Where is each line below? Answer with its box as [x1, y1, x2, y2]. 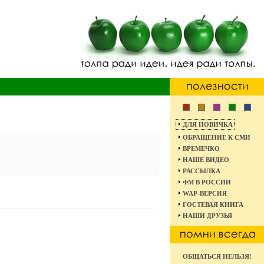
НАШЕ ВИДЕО [183, 156, 229, 163]
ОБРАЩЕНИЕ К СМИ [183, 134, 250, 141]
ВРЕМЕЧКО [183, 145, 220, 152]
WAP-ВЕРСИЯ [183, 190, 227, 197]
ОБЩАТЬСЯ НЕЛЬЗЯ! [182, 253, 252, 260]
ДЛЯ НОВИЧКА [183, 121, 233, 128]
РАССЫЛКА [183, 167, 220, 174]
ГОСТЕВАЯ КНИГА [183, 201, 243, 208]
